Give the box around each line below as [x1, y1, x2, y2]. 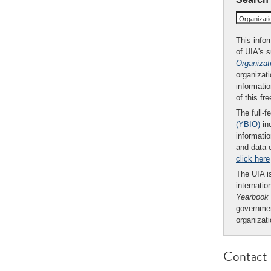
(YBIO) [236, 119, 260, 129]
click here [236, 154, 270, 163]
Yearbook [236, 192, 269, 201]
